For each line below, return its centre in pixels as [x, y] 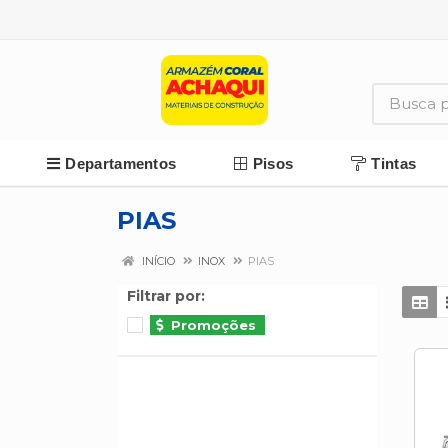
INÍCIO [157, 261]
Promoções [213, 325]
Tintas [394, 163]
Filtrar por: [166, 296]
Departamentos [121, 163]
